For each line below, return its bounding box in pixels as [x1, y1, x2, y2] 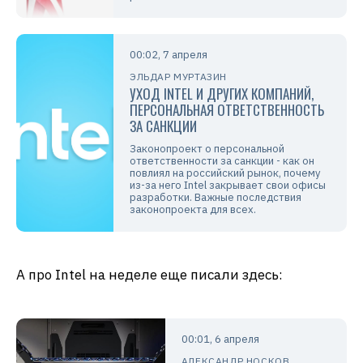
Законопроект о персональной [130, 142, 284, 156]
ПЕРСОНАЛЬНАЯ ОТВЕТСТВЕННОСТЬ [130, 100, 324, 121]
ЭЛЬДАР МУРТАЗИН [130, 70, 227, 83]
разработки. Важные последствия [130, 190, 301, 205]
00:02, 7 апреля [130, 48, 207, 62]
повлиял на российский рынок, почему [130, 166, 320, 181]
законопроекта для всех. [130, 203, 256, 217]
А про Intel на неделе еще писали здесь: [16, 266, 283, 284]
